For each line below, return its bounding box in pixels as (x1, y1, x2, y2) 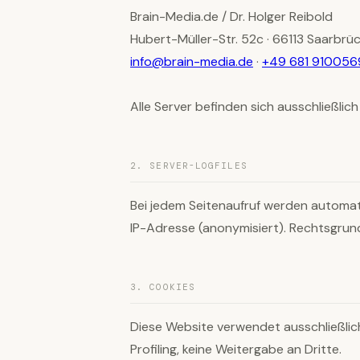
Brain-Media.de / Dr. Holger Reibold (130, 8, 333, 25)
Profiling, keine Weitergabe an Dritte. (130, 341, 342, 358)
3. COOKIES (130, 281, 195, 292)
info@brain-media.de (130, 53, 253, 70)
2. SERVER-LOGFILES (130, 160, 247, 171)
